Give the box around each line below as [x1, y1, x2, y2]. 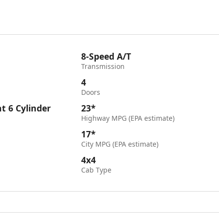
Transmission [81, 62, 125, 71]
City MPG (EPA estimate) [81, 139, 159, 149]
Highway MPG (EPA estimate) [81, 113, 175, 123]
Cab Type [81, 165, 112, 175]
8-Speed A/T [81, 50, 131, 62]
